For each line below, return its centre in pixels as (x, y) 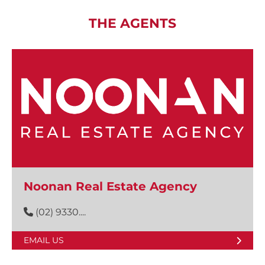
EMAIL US (44, 240)
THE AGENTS (132, 24)
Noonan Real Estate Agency (110, 187)
